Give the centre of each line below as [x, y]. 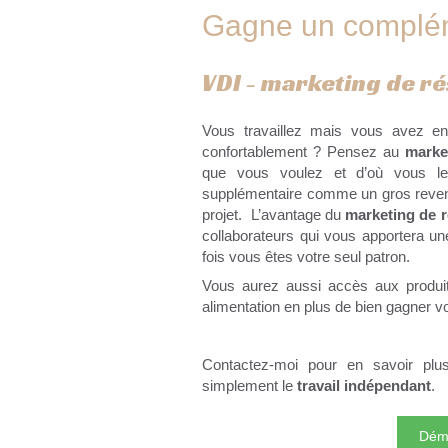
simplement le [249, 386]
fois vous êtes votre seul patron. [306, 257]
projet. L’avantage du [274, 215]
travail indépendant [364, 386]
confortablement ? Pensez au [304, 152]
